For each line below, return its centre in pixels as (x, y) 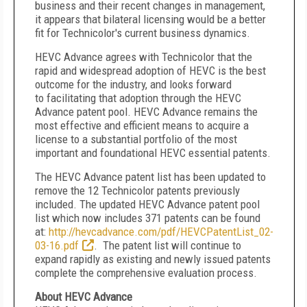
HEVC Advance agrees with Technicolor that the (144, 57)
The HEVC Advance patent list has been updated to (150, 177)
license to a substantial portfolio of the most (136, 139)
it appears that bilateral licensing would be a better (150, 19)
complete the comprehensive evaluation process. (147, 273)
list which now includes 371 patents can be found (148, 218)
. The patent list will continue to (168, 245)
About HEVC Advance (84, 297)
